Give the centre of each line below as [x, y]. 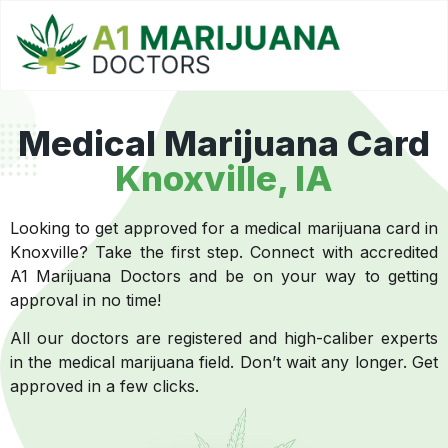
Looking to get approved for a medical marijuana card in [224, 228]
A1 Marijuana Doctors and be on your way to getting [224, 276]
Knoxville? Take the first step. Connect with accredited [224, 252]
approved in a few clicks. [107, 386]
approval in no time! [85, 300]
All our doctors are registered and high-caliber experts [224, 338]
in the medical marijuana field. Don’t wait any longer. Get [224, 362]
